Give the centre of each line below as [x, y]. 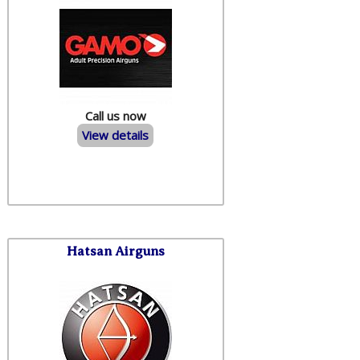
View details [116, 135]
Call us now [115, 115]
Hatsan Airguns [115, 251]
